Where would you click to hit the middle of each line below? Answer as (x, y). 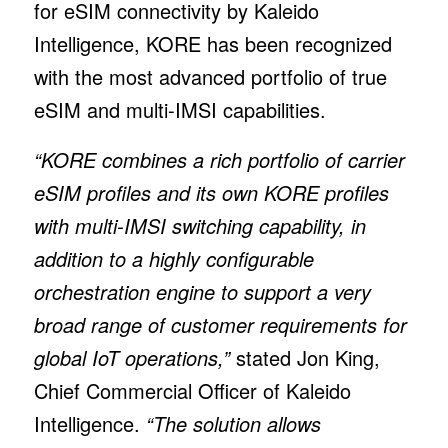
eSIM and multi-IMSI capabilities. (179, 109)
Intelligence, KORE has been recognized (212, 43)
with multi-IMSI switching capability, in (199, 225)
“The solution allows (233, 423)
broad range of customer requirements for (220, 324)
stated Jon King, (304, 357)
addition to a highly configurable (173, 258)
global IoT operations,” (131, 357)
